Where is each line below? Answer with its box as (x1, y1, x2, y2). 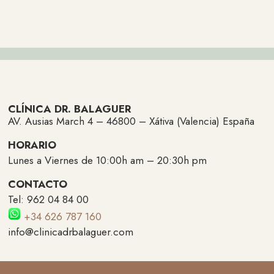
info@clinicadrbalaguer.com (8, 224, 134, 240)
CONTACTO (8, 177, 68, 192)
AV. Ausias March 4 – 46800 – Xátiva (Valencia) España (8, 113, 255, 128)
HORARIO (8, 137, 57, 152)
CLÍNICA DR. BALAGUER (8, 102, 131, 117)
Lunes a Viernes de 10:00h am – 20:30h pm (8, 152, 207, 168)
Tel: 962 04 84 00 (8, 192, 89, 207)
